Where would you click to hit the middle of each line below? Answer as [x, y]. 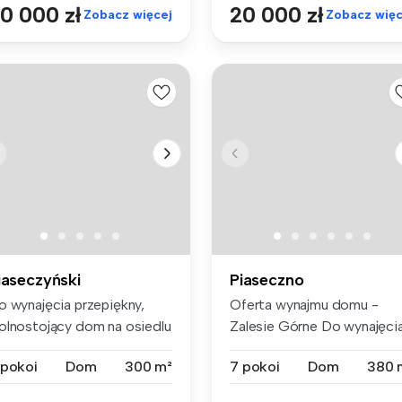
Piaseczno [267, 280]
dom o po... [265, 347]
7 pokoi [255, 366]
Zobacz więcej [128, 15]
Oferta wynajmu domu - [304, 304]
